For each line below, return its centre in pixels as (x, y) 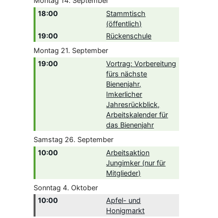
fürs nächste (127, 73)
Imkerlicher (124, 94)
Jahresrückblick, (133, 104)
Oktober (84, 187)
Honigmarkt (126, 211)
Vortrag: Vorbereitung (141, 63)
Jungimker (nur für (136, 163)
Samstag (48, 139)
